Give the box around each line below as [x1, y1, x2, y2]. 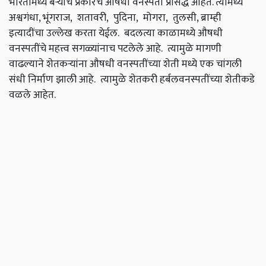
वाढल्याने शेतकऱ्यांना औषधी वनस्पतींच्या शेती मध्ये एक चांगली [9, 55, 242, 73]
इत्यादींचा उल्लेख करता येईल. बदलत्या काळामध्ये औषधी [9, 24, 223, 42]
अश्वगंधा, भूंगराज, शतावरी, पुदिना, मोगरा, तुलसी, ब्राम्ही [9, 9, 221, 27]
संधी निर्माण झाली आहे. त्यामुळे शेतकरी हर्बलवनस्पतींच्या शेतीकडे [9, 71, 255, 88]
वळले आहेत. [9, 86, 56, 104]
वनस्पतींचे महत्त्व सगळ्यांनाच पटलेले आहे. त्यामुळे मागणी [9, 40, 221, 58]
